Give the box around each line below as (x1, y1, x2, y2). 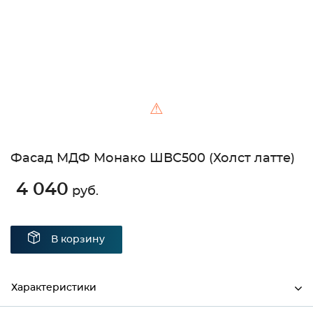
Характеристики (11, 283, 96, 293)
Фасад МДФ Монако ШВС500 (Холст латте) (10, 152, 295, 166)
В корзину (51, 235, 105, 245)
